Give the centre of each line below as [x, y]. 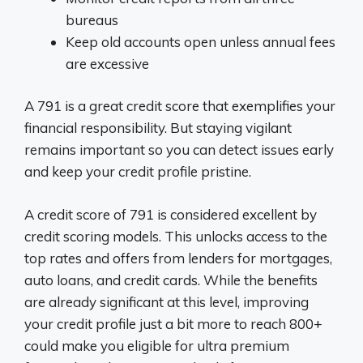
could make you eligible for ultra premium [157, 345]
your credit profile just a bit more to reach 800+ [173, 323]
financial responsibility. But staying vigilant [158, 128]
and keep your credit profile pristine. [138, 171]
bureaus [92, 19]
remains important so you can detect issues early [179, 149]
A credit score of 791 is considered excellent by [171, 214]
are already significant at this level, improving [167, 301]
